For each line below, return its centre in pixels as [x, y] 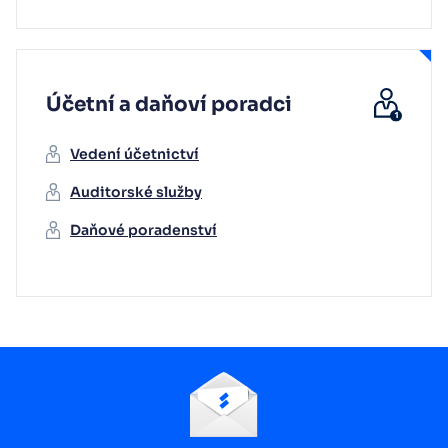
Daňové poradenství [143, 230]
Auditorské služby [136, 192]
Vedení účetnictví [134, 154]
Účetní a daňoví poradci [169, 105]
